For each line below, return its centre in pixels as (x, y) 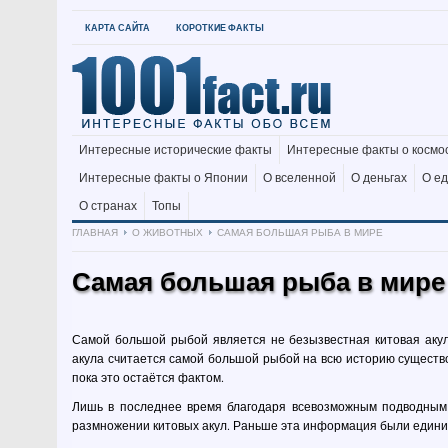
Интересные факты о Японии (163, 178)
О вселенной (299, 178)
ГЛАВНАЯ (95, 232)
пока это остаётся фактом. (148, 377)
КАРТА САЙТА (117, 27)
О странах (108, 206)
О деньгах (379, 178)
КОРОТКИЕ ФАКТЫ (220, 27)
